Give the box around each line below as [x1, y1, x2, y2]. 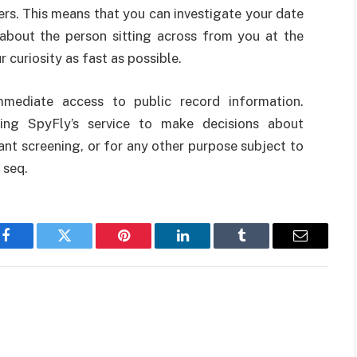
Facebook [4, 240, 61, 255]
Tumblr [240, 240, 283, 255]
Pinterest [122, 240, 173, 255]
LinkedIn [181, 240, 234, 255]
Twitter [63, 240, 105, 255]
